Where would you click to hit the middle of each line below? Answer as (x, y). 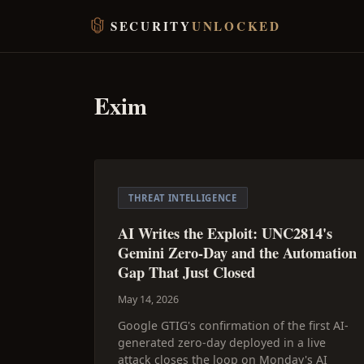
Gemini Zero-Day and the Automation (237, 252)
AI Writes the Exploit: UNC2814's (225, 233)
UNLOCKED (236, 26)
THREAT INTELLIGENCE (183, 198)
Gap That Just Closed (186, 272)
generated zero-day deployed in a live (222, 342)
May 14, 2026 (148, 299)
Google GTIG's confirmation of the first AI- (233, 325)
